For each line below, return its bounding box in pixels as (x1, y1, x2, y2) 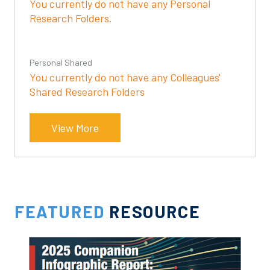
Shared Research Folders (30, 85, 145, 98)
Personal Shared (30, 57, 92, 67)
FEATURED (14, 201, 105, 222)
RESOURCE (104, 201, 201, 222)
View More (51, 121, 99, 134)
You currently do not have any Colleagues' (30, 71, 221, 84)
